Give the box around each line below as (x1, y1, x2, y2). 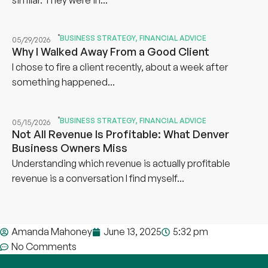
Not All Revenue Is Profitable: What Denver (12, 127, 229, 141)
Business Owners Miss (12, 141, 127, 154)
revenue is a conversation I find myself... (12, 172, 184, 184)
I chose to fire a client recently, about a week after (12, 61, 228, 74)
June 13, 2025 (103, 226, 162, 238)
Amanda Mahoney (11, 226, 92, 238)
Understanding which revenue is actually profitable (12, 157, 230, 169)
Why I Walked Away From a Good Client (12, 45, 209, 59)
